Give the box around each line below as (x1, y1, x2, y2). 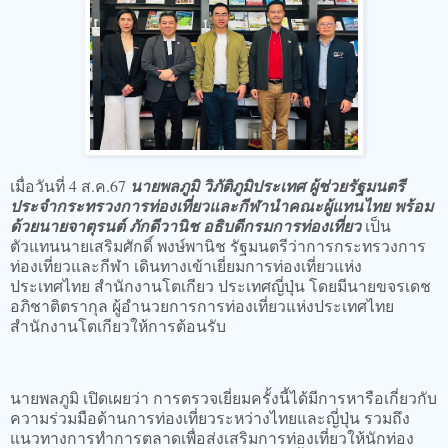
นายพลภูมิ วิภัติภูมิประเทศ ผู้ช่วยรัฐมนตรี (130, 175, 405, 198)
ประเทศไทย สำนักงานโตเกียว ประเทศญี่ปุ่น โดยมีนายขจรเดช (10, 275, 431, 297)
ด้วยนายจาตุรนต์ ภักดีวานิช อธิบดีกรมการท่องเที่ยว (10, 215, 365, 238)
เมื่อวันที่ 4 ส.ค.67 (10, 175, 130, 197)
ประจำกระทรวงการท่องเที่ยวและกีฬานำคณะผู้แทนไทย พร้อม (10, 195, 433, 218)
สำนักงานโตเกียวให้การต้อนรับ (10, 315, 231, 337)
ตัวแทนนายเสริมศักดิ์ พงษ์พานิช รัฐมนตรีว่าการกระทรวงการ (10, 235, 426, 257)
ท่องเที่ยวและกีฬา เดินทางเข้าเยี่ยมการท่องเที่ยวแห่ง (10, 255, 362, 277)
